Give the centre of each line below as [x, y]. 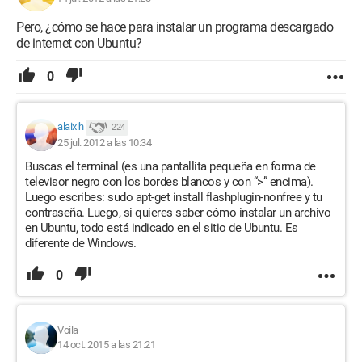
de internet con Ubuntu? [79, 43]
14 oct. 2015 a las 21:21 [106, 345]
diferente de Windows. [81, 243]
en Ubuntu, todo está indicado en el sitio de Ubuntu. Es [162, 228]
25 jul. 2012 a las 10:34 [104, 143]
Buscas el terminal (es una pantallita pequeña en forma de [170, 166]
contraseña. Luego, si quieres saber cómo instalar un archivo [178, 213]
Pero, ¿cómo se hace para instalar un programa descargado [175, 27]
